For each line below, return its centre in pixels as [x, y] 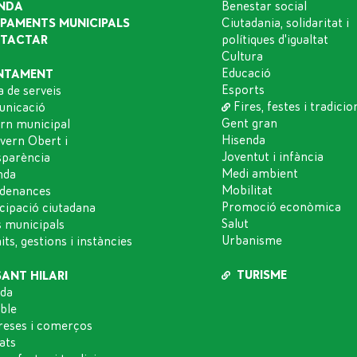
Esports [243, 90]
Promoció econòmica [281, 207]
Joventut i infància [272, 157]
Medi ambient [259, 173]
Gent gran [249, 123]
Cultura [242, 56]
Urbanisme [251, 240]
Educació [246, 73]
